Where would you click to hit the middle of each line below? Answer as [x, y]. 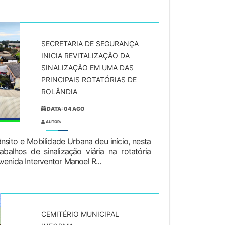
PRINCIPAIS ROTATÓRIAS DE [89, 79]
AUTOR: [53, 121]
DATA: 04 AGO [65, 109]
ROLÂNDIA [59, 91]
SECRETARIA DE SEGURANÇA [90, 43]
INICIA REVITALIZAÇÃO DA [85, 55]
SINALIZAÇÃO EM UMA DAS [87, 67]
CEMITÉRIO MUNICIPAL [80, 214]
